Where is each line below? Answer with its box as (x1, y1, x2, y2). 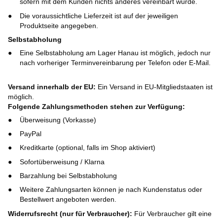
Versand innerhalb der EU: (8, 82, 96, 91)
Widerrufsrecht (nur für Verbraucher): (8, 209, 134, 218)
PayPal (20, 129, 41, 138)
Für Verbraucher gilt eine (134, 209, 212, 218)
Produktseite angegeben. (20, 21, 98, 30)
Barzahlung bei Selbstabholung (20, 172, 117, 180)
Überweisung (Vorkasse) (20, 115, 96, 124)
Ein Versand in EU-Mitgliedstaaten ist (96, 82, 213, 91)
